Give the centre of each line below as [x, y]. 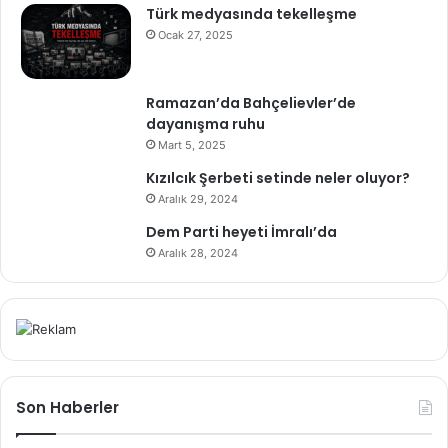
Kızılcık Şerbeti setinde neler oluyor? [278, 177]
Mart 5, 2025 [192, 144]
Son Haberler [67, 407]
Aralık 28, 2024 [198, 252]
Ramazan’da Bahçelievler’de [251, 102]
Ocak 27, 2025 [195, 34]
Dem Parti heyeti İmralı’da [241, 231]
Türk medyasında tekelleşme [251, 13]
